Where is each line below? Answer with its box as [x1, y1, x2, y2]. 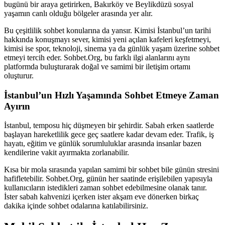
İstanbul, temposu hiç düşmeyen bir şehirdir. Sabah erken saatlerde [4, 121, 214, 130]
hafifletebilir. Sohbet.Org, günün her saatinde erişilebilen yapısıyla [4, 174, 212, 183]
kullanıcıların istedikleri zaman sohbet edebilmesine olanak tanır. [4, 183, 207, 192]
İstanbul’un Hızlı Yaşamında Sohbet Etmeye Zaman [4, 89, 219, 100]
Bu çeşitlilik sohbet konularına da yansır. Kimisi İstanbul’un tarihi [4, 26, 211, 35]
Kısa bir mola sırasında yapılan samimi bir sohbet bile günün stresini [4, 165, 219, 174]
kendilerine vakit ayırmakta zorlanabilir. [4, 148, 129, 157]
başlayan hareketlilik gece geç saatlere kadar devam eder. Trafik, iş [4, 130, 214, 139]
